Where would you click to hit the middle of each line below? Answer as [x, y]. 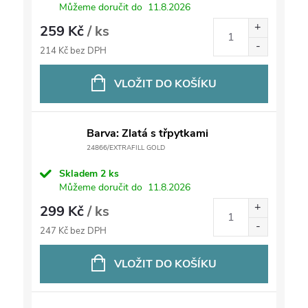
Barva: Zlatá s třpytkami [148, 134]
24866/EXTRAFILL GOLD [126, 148]
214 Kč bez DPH [74, 51]
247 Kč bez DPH [74, 231]
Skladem [80, 174]
